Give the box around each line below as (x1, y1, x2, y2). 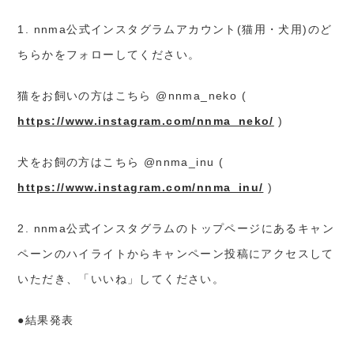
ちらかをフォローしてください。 (17, 47, 201, 61)
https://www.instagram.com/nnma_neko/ (17, 114, 274, 127)
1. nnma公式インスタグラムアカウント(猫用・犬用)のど (17, 22, 333, 36)
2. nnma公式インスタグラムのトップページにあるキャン (17, 221, 335, 235)
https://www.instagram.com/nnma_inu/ (17, 180, 264, 194)
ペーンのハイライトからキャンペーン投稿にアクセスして (17, 247, 334, 260)
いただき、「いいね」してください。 (17, 272, 225, 285)
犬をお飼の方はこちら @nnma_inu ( (17, 155, 224, 168)
